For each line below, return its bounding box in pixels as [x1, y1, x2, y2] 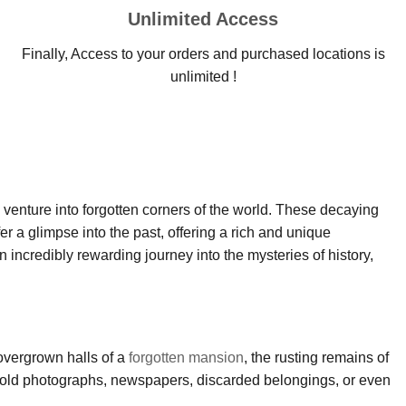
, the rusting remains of [244, 350, 389, 366]
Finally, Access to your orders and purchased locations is [21, 46, 385, 63]
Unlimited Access [128, 9, 278, 30]
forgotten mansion [129, 350, 244, 366]
